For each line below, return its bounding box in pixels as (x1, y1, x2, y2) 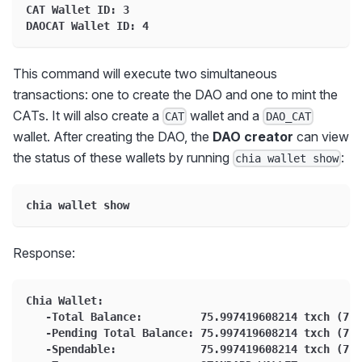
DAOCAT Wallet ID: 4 (26, 19, 149, 32)
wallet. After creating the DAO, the (13, 128, 213, 145)
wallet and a (187, 107, 263, 124)
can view (293, 128, 349, 145)
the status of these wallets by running (13, 149, 233, 166)
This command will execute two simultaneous (13, 65, 277, 82)
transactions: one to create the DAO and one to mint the (13, 86, 338, 103)
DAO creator (213, 128, 293, 145)
